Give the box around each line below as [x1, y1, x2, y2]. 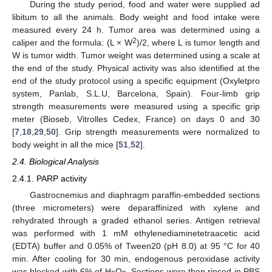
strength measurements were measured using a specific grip [12, 101, 260, 111]
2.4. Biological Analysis [12, 157, 99, 167]
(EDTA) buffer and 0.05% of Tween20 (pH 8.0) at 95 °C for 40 [12, 241, 260, 251]
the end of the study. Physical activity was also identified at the [12, 63, 260, 73]
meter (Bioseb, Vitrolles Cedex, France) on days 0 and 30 [12, 114, 260, 124]
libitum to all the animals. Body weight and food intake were [12, 12, 260, 22]
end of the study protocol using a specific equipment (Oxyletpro [12, 75, 260, 86]
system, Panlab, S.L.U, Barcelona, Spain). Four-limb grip [12, 88, 260, 98]
